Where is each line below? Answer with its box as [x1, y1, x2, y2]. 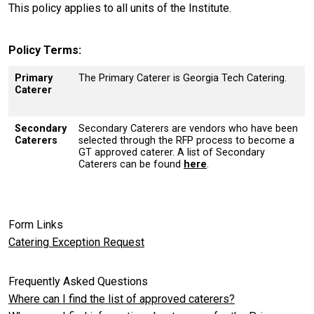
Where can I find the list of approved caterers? [8, 292, 235, 306]
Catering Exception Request [8, 235, 144, 250]
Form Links [8, 218, 63, 232]
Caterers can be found [78, 158, 184, 171]
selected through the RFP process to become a [78, 135, 294, 147]
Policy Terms [8, 43, 78, 57]
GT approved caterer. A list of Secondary [78, 146, 265, 159]
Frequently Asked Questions [8, 274, 148, 288]
